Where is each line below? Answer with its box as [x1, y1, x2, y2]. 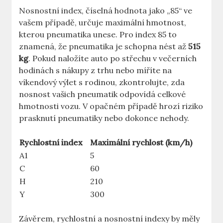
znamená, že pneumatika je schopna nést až [19, 41, 189, 52]
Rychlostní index [19, 137, 83, 148]
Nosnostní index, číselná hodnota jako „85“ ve [19, 5, 193, 16]
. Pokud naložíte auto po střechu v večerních [28, 53, 197, 64]
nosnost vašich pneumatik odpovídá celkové [19, 89, 186, 100]
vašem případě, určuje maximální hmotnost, [19, 17, 187, 28]
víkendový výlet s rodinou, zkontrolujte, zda [19, 77, 185, 88]
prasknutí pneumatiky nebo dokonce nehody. [19, 113, 190, 123]
